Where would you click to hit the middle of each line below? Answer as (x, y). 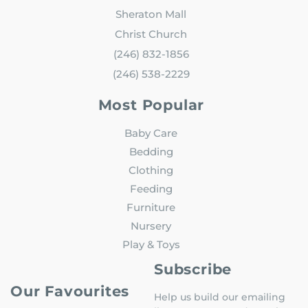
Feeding (151, 188)
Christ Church (151, 34)
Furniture (151, 207)
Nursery (151, 225)
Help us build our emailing (220, 297)
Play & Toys (151, 244)
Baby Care (151, 133)
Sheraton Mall (151, 14)
